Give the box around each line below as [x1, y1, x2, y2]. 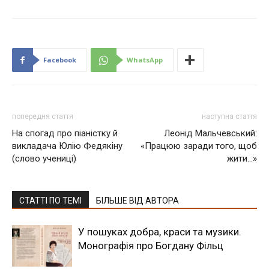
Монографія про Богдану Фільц [78, 239, 223, 252]
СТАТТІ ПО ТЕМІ [19, 195, 82, 205]
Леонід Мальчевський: [164, 127, 257, 139]
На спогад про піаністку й [12, 127, 118, 139]
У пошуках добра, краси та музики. [78, 225, 241, 238]
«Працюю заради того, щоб [141, 140, 257, 151]
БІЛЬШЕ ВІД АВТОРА [96, 195, 179, 205]
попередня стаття [12, 112, 73, 121]
